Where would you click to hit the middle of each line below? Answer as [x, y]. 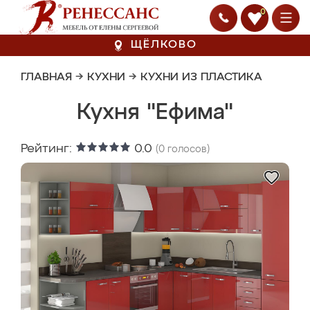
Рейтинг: [48, 149]
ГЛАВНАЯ [46, 77]
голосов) [187, 149]
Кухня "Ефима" [155, 113]
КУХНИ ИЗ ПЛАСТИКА [201, 77]
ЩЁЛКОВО [164, 45]
